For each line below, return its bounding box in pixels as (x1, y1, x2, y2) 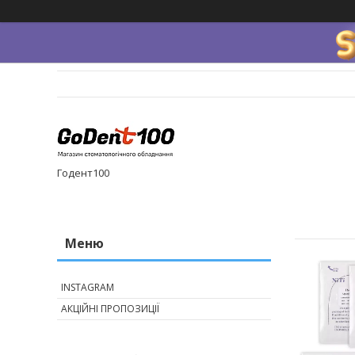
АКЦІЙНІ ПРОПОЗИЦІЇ (61, 302, 159, 316)
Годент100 (57, 166, 109, 181)
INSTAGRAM (61, 281, 114, 295)
